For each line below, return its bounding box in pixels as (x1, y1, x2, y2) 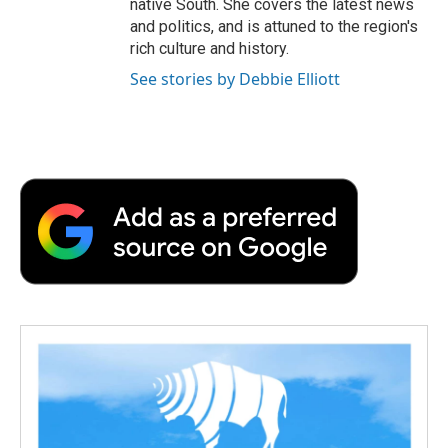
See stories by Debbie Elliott (130, 67, 340, 90)
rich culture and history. (130, 38, 289, 58)
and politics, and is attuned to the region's (130, 16, 418, 36)
